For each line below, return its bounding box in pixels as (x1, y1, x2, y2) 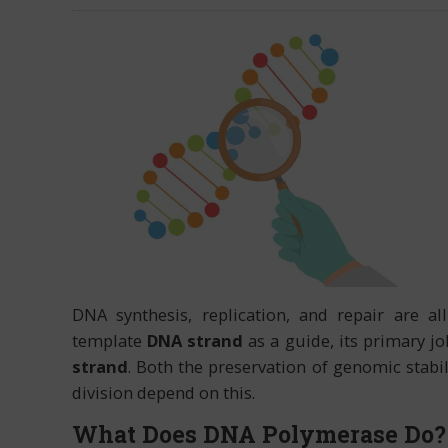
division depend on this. (72, 381, 255, 405)
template (72, 329, 148, 353)
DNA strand (147, 329, 244, 353)
